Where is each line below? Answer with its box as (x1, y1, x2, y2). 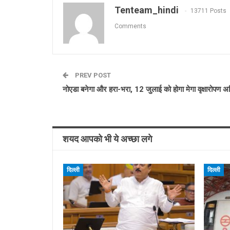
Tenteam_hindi (114, 4, 179, 15)
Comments (114, 22, 146, 30)
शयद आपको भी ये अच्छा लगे (63, 133, 152, 144)
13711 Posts (190, 7, 226, 14)
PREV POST (73, 71, 111, 79)
